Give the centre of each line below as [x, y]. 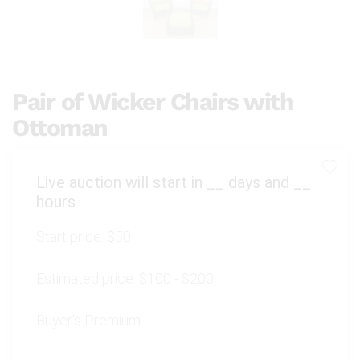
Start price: [72, 237]
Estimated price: [88, 279]
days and [259, 183]
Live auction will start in [121, 183]
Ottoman [60, 128]
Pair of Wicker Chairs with [153, 102]
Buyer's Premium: [90, 321]
